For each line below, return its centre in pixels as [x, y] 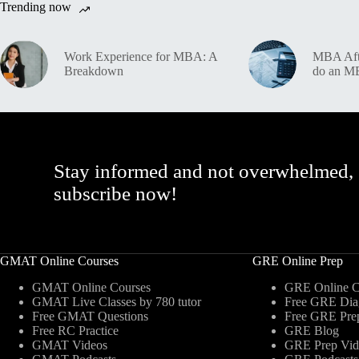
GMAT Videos [70, 345]
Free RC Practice [75, 331]
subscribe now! [116, 194]
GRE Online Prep [297, 261]
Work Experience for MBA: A [141, 57]
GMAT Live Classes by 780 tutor [117, 302]
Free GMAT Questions [90, 317]
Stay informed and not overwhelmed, [204, 171]
